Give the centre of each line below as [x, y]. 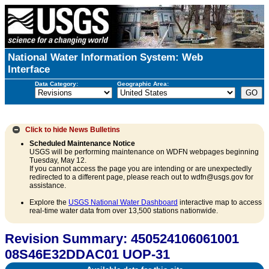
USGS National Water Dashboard [123, 203]
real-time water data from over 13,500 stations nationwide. [124, 211]
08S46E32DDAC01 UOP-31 [87, 255]
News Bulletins [95, 129]
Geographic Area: [143, 83]
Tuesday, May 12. [58, 161]
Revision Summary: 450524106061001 [122, 239]
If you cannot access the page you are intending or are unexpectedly [141, 169]
